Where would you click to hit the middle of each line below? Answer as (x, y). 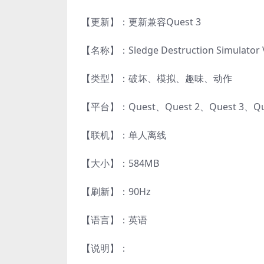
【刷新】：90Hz (116, 192)
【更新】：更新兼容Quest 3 (141, 22)
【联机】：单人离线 (124, 135)
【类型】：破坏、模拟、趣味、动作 (157, 79)
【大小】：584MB (120, 164)
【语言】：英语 (114, 220)
